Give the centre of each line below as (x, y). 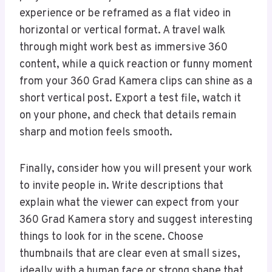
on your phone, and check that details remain (128, 116)
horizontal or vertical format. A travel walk (122, 31)
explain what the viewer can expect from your (129, 203)
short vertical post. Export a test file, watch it (130, 99)
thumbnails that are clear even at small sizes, (130, 254)
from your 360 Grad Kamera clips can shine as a (136, 82)
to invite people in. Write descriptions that (121, 186)
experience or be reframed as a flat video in (125, 14)
